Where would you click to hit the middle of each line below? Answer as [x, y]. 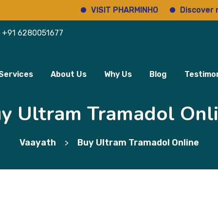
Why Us [118, 74]
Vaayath [37, 143]
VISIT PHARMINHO [95, 10]
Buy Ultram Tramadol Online [138, 143]
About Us [69, 74]
